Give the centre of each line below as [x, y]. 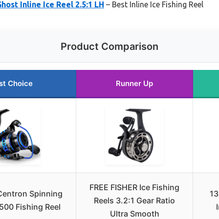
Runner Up [134, 83]
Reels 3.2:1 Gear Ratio [134, 200]
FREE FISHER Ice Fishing [134, 187]
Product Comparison [109, 46]
